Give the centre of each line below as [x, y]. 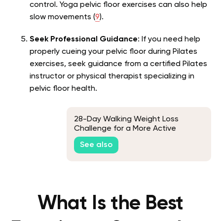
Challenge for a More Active [125, 129]
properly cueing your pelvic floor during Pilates [113, 52]
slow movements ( [62, 18]
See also [96, 145]
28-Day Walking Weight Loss [126, 119]
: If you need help [169, 40]
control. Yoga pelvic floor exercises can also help [118, 5]
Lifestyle [89, 138]
